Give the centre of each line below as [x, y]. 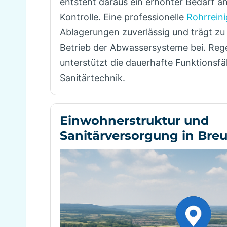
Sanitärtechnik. [92, 78]
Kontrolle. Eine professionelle [123, 17]
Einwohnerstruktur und [135, 121]
